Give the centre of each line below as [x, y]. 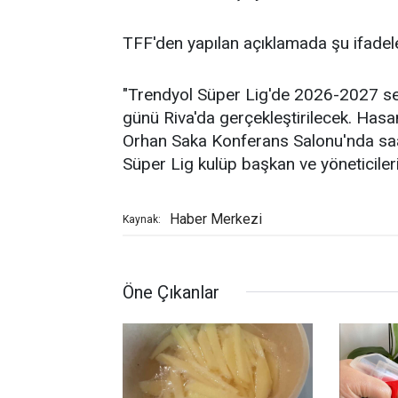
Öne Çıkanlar [171, 292]
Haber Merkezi [216, 219]
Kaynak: [142, 219]
